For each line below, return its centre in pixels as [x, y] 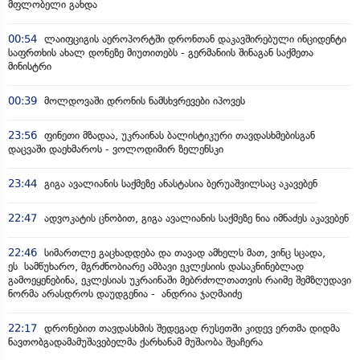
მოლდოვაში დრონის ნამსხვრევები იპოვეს [143, 100]
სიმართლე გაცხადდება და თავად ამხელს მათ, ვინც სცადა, [183, 252]
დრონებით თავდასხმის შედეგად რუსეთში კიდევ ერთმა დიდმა [190, 328]
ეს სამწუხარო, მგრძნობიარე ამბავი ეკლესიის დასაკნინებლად [156, 266]
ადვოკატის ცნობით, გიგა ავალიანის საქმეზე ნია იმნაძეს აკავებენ [195, 218]
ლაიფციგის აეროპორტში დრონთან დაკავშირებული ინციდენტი [194, 39]
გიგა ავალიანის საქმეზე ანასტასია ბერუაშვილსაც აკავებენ [179, 183]
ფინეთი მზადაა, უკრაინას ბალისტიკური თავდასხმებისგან [178, 135]
